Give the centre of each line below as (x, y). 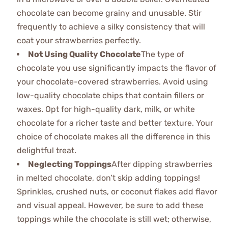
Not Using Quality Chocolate (84, 54)
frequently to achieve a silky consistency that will (111, 27)
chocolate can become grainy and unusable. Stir (109, 13)
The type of (162, 54)
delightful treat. (46, 151)
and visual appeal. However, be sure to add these (110, 206)
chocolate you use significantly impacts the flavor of (116, 68)
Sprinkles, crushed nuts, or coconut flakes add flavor (117, 192)
